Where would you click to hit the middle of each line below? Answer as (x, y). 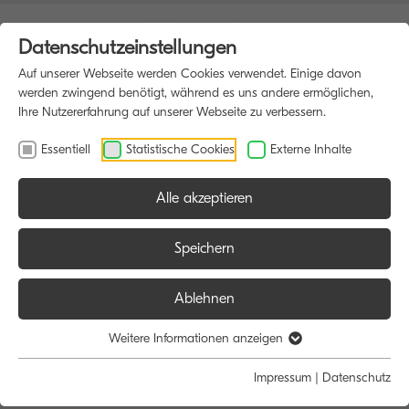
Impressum (283, 378)
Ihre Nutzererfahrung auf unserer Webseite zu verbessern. (172, 112)
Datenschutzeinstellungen (127, 47)
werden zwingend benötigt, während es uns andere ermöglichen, (196, 93)
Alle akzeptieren (204, 198)
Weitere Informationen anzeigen (198, 338)
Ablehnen (204, 299)
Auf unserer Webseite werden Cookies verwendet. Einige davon (190, 73)
